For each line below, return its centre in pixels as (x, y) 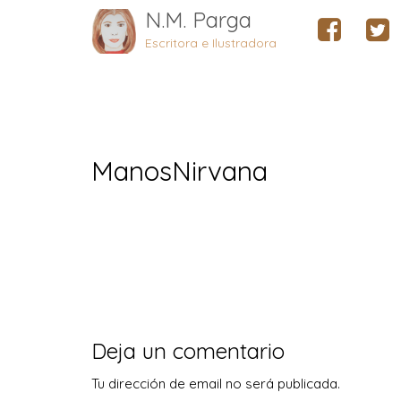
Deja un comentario (188, 351)
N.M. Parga (198, 20)
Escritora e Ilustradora (211, 43)
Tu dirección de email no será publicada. (216, 384)
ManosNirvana (179, 171)
